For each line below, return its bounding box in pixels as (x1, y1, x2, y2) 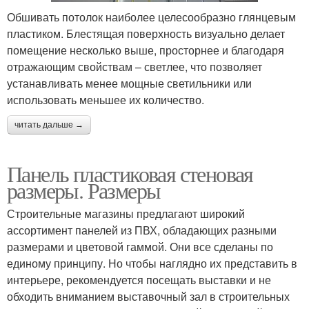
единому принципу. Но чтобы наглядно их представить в (7, 255, 297, 271)
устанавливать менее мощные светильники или (7, 74, 252, 91)
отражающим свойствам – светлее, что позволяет (7, 58, 262, 74)
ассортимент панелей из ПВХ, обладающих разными (7, 221, 277, 238)
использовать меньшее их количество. (7, 91, 204, 108)
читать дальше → (14, 119, 83, 130)
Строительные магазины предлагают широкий (7, 205, 245, 221)
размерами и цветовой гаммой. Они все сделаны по (7, 238, 273, 255)
